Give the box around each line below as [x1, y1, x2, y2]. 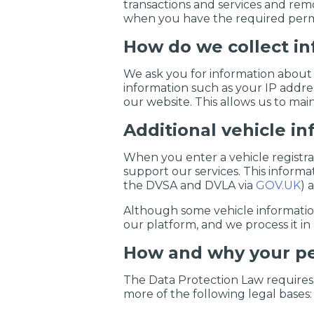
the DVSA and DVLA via [123, 179, 256, 192]
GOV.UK [256, 179, 301, 192]
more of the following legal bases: [123, 287, 312, 301]
